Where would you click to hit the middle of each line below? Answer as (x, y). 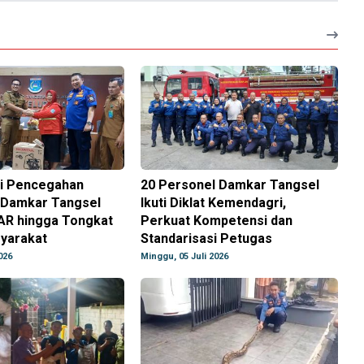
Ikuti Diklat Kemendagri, (214, 203)
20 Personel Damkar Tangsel (230, 185)
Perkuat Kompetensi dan (217, 221)
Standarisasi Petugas (207, 239)
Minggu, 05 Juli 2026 (185, 257)
